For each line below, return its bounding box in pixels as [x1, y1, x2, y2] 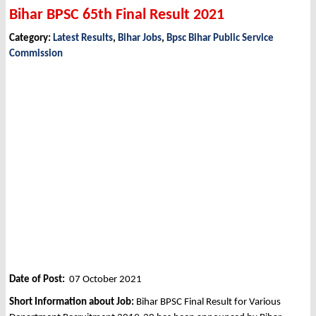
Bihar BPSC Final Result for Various [134, 297, 281, 308]
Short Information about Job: [9, 297, 134, 308]
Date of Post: [9, 274, 69, 286]
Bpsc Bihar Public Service [166, 33, 274, 44]
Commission [9, 49, 63, 60]
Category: [9, 33, 53, 44]
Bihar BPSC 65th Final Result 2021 [9, 7, 224, 24]
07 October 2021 [69, 274, 142, 286]
